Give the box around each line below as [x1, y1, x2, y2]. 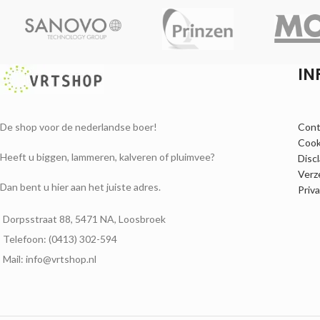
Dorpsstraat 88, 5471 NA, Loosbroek [3, 213, 166, 226]
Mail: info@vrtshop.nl [3, 253, 96, 266]
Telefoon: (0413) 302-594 [3, 233, 117, 246]
